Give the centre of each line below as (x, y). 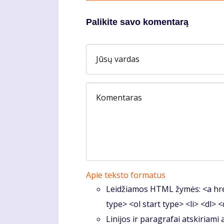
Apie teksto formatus (126, 175)
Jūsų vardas (118, 59)
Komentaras (119, 97)
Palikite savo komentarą (137, 22)
